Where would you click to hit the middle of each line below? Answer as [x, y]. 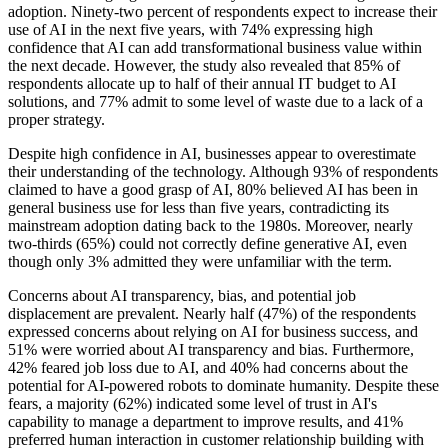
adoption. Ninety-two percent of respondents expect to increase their [222, 12]
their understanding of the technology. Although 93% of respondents [223, 172]
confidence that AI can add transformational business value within [215, 48]
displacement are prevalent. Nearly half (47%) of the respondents [212, 314]
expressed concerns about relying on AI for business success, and [213, 332]
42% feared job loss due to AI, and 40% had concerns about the [208, 368]
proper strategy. [56, 120]
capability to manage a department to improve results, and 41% [205, 422]
